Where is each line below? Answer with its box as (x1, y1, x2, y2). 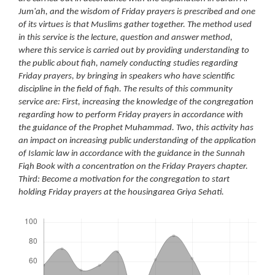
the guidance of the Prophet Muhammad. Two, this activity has (18, 123, 254, 133)
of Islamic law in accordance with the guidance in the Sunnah (18, 149, 245, 158)
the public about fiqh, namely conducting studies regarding (18, 59, 238, 68)
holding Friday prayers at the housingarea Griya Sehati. (18, 188, 224, 197)
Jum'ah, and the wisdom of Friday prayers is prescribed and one (18, 7, 255, 17)
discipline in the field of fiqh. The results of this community (18, 85, 233, 94)
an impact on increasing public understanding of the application (18, 136, 256, 145)
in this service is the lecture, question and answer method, (18, 33, 233, 42)
